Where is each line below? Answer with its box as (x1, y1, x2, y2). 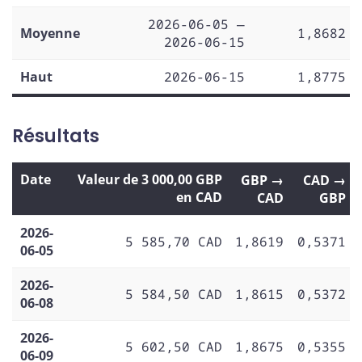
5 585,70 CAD (125, 232, 222, 250)
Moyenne (20, 24, 80, 43)
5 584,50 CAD (125, 284, 222, 303)
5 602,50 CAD (125, 337, 222, 356)
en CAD (176, 187, 222, 206)
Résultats (12, 124, 99, 149)
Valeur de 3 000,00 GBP (78, 170, 222, 188)
